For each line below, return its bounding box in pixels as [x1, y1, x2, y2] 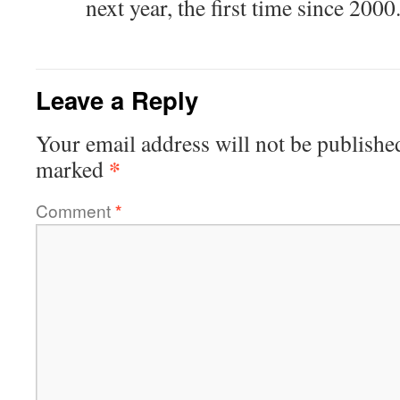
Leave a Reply [36, 82, 198, 117]
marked [36, 154, 109, 184]
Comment [36, 198, 115, 222]
